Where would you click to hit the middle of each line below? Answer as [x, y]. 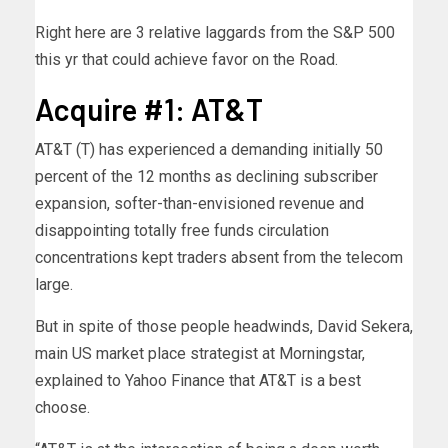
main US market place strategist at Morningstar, [200, 354]
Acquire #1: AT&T [149, 109]
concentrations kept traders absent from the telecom [219, 258]
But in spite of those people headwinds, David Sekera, [224, 327]
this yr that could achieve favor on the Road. [186, 60]
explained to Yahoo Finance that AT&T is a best [198, 381]
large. [54, 285]
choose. [62, 408]
